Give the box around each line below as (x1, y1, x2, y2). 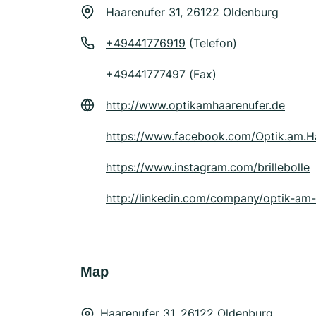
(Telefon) (186, 36, 237, 50)
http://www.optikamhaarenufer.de (106, 98, 285, 112)
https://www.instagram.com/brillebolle (106, 160, 310, 174)
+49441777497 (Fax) (106, 67, 217, 81)
